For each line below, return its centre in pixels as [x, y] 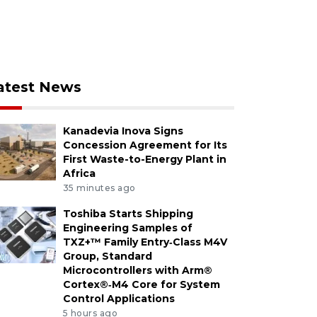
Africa [79, 173]
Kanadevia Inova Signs [123, 131]
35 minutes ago [99, 188]
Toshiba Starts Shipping [128, 213]
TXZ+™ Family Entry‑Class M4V [145, 242]
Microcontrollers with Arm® [137, 270]
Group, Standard [107, 256]
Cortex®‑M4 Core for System [141, 284]
